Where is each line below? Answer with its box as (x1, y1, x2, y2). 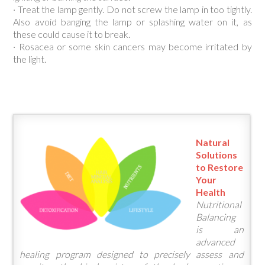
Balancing (196, 211, 236, 222)
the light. (13, 53, 47, 64)
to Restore (196, 161, 244, 173)
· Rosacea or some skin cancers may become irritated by (13, 41, 252, 52)
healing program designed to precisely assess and (20, 248, 244, 260)
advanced (196, 236, 235, 247)
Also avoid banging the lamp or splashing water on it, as (13, 16, 252, 27)
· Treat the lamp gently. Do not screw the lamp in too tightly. (13, 4, 252, 15)
